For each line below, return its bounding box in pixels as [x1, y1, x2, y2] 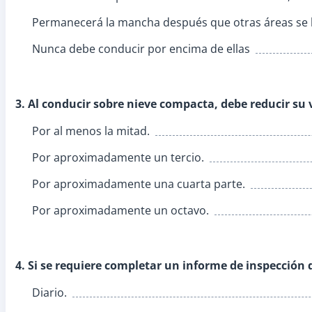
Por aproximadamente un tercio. [32, 149, 204, 165]
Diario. [32, 284, 67, 300]
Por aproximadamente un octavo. [32, 202, 209, 218]
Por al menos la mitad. [32, 123, 150, 139]
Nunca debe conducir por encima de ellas [32, 40, 250, 56]
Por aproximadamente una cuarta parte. [32, 175, 245, 192]
